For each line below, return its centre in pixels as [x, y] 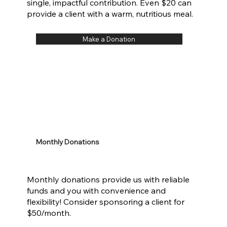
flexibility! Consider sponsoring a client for [105, 202]
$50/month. [49, 213]
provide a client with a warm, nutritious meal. [110, 14]
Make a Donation [109, 39]
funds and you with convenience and [96, 191]
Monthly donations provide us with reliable [108, 180]
